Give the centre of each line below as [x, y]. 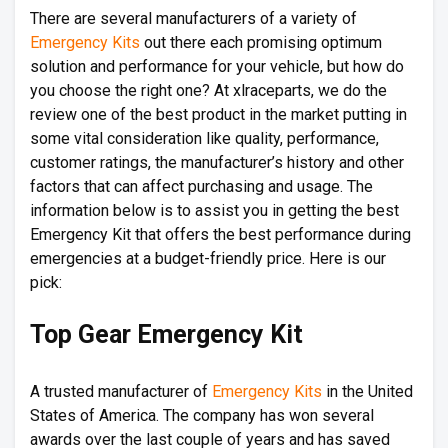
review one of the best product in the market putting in [218, 114]
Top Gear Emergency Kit [166, 334]
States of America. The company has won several [202, 415]
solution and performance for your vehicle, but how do [217, 66]
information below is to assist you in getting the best [214, 210]
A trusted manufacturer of [121, 391]
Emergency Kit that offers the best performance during [220, 234]
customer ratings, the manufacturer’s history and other [217, 162]
